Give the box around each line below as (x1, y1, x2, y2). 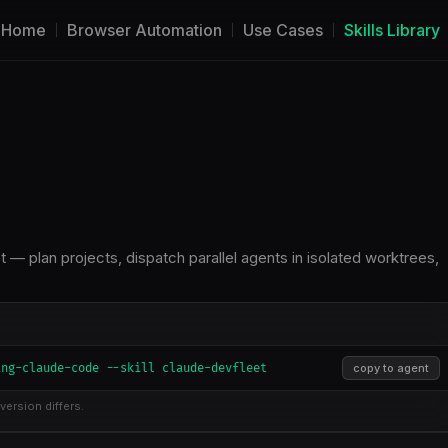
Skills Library (344, 20, 440, 40)
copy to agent (353, 361, 429, 375)
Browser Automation (67, 20, 222, 40)
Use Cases (243, 20, 323, 40)
